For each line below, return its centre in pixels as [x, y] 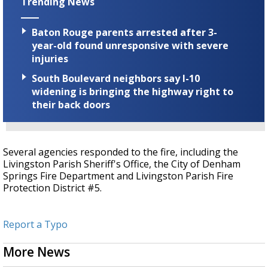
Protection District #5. [54, 188]
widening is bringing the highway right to [133, 91]
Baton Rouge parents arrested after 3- [124, 32]
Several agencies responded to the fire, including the [121, 152]
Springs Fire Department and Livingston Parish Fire [118, 176]
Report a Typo [35, 224]
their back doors [71, 104]
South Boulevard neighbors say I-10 [116, 78]
